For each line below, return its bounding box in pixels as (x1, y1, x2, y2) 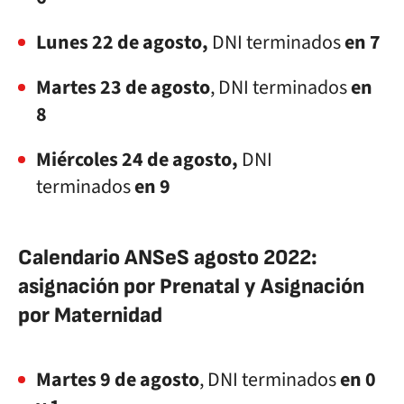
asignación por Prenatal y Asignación (18, 273, 364, 299)
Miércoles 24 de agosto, (36, 145, 242, 174)
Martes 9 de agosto (36, 365, 199, 394)
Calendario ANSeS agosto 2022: (18, 244, 317, 271)
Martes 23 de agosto (36, 73, 210, 102)
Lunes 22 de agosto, (36, 28, 208, 57)
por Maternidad (18, 302, 162, 328)
